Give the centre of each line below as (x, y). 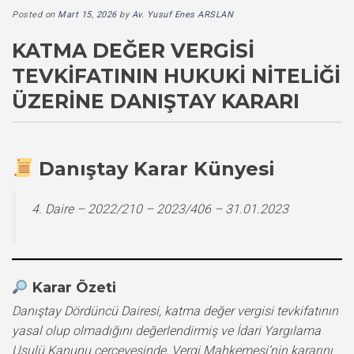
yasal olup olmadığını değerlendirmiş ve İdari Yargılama (166, 330)
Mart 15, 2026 (87, 14)
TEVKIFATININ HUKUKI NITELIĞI (176, 75)
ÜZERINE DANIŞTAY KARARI (156, 101)
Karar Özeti (74, 287)
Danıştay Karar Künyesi (157, 168)
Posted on (35, 14)
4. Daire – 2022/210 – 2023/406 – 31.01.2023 (160, 209)
